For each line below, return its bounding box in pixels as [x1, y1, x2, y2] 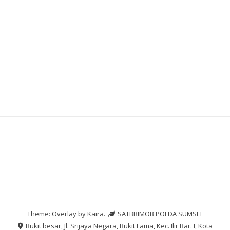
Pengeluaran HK [10, 71, 73, 83]
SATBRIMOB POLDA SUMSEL [116, 209, 203, 219]
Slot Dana [10, 46, 48, 58]
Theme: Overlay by [27, 209, 87, 219]
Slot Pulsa [10, 21, 48, 33]
